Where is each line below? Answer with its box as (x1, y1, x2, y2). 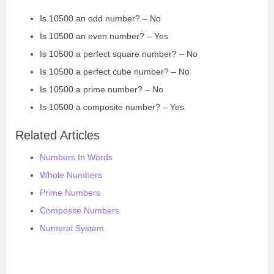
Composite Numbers (40, 205, 119, 215)
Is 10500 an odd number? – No (40, 13, 161, 23)
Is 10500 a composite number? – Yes (40, 102, 184, 112)
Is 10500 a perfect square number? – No (40, 48, 198, 59)
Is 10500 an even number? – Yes (40, 31, 168, 41)
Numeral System (40, 223, 104, 233)
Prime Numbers (40, 187, 100, 198)
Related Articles (15, 128, 100, 142)
